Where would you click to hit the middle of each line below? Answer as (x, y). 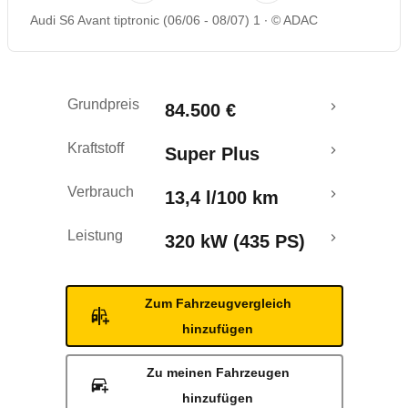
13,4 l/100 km (222, 198)
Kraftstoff (96, 148)
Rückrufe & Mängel (99, 35)
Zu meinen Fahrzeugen (218, 372)
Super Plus (212, 154)
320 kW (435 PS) (235, 241)
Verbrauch (101, 192)
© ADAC (295, 20)
